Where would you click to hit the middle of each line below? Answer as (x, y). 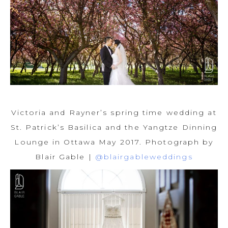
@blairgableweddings (144, 156)
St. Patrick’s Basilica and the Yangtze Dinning (114, 127)
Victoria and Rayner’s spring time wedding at (114, 112)
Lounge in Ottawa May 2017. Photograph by (114, 142)
